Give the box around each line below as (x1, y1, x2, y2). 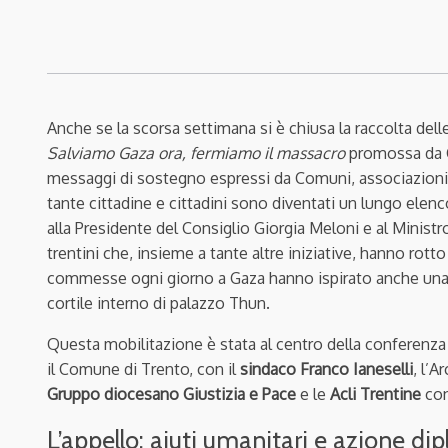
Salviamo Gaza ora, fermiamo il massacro (47, 142, 345, 163)
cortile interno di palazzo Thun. (47, 292, 270, 313)
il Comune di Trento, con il (47, 358, 240, 379)
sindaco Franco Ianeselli (240, 358, 413, 379)
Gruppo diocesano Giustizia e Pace (47, 383, 300, 404)
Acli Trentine (326, 383, 421, 404)
